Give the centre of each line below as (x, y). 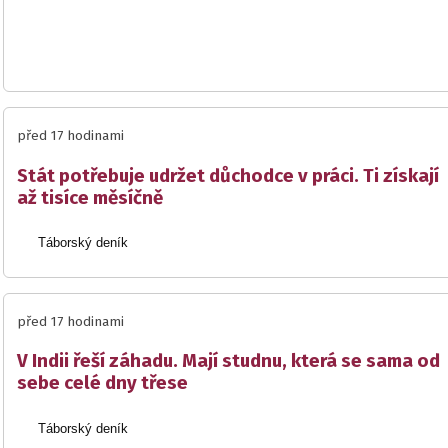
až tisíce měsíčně (90, 197)
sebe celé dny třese (102, 383)
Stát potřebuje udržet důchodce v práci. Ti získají (228, 175)
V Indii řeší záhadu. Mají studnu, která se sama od (228, 361)
